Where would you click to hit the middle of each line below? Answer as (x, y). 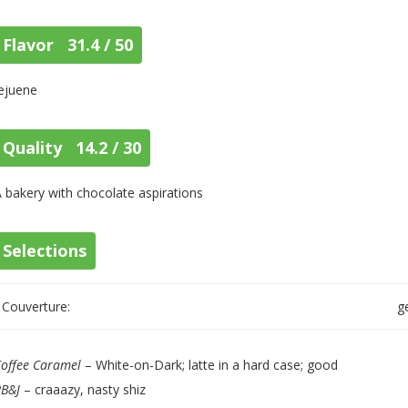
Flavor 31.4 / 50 (68, 45)
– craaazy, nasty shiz (83, 389)
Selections (45, 250)
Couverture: (36, 306)
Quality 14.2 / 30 (72, 148)
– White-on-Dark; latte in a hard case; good (210, 365)
